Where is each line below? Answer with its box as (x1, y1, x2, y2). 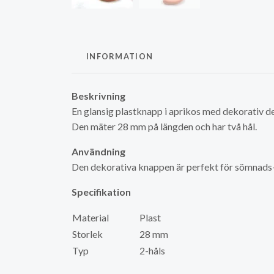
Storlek (72, 228, 103, 240)
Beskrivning (72, 90, 125, 102)
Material (72, 212, 138, 223)
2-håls (139, 245, 165, 256)
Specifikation (72, 186, 131, 198)
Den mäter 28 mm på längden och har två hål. (72, 120, 261, 132)
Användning (72, 146, 125, 157)
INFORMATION (86, 51, 154, 61)
